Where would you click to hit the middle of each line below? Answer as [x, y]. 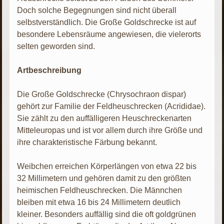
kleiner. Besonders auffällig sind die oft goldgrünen [107, 214]
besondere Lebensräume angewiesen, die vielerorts [109, 34]
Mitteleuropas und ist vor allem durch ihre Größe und [110, 130]
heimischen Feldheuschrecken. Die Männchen [100, 190]
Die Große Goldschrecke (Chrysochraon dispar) [102, 94]
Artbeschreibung [49, 70]
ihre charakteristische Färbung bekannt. [87, 142]
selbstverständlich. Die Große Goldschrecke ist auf [107, 22]
